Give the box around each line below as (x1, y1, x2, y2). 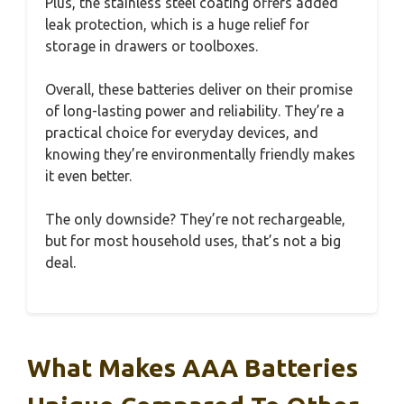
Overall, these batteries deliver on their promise (45, 81, 353, 98)
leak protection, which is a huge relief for (45, 16, 309, 33)
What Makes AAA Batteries (27, 353, 358, 382)
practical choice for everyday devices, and (45, 124, 318, 142)
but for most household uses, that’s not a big (45, 233, 341, 250)
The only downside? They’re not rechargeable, (45, 211, 345, 228)
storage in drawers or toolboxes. (45, 38, 258, 55)
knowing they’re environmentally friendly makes (45, 146, 355, 163)
